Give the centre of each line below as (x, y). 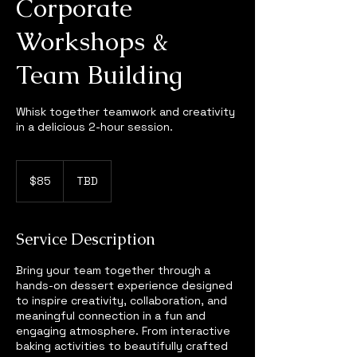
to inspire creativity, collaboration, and (122, 300)
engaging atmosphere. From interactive (123, 330)
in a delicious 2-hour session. (94, 126)
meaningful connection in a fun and (111, 315)
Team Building (99, 74)
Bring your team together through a (113, 270)
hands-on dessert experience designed (124, 285)
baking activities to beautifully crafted (122, 345)
